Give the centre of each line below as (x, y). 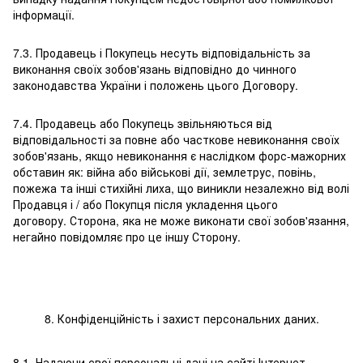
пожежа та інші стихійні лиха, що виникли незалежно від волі (181, 188)
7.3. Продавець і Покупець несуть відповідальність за (162, 53)
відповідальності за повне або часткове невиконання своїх (176, 140)
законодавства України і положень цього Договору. (156, 85)
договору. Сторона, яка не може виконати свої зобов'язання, (181, 221)
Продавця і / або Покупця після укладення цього (145, 205)
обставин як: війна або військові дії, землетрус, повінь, (164, 172)
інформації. (44, 15)
